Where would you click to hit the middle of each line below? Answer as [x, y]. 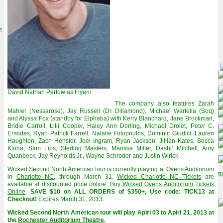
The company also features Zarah [165, 104]
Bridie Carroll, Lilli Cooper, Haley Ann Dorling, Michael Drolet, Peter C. [111, 126]
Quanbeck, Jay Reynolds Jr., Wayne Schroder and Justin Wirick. [94, 156]
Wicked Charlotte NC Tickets [159, 177]
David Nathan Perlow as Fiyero [50, 92]
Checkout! [22, 199]
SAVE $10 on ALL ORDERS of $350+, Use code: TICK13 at [122, 192]
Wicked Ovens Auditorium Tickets [168, 184]
